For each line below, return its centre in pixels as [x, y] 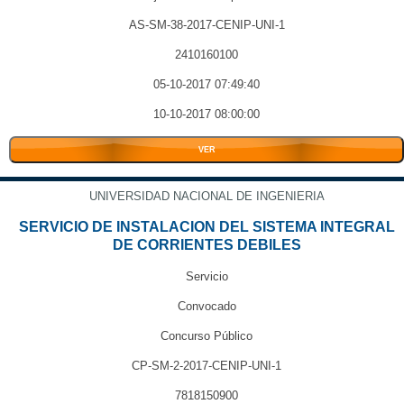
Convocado [207, 306]
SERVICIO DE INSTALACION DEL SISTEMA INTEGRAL [207, 227]
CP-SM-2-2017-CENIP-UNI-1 [207, 366]
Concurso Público [207, 336]
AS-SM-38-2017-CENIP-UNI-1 [207, 25]
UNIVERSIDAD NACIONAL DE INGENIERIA [207, 196]
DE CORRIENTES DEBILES [207, 245]
